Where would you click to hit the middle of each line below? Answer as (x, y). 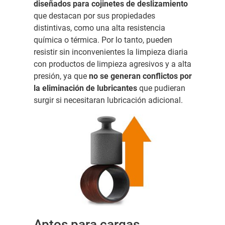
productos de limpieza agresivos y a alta (120, 64)
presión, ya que (61, 76)
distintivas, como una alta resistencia (99, 28)
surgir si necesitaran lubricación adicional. (108, 100)
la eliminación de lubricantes (85, 88)
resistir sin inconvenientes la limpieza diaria (110, 52)
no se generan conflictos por (140, 76)
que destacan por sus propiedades (94, 16)
